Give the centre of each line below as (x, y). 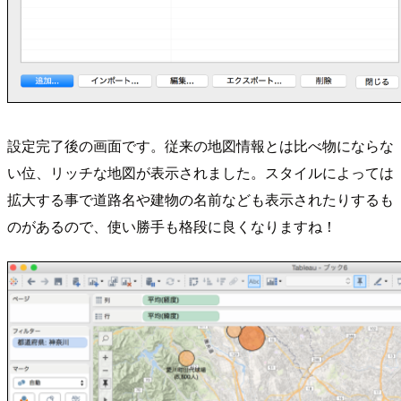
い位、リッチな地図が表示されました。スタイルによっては (200, 172)
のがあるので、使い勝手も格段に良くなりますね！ (172, 226)
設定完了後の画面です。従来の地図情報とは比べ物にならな (200, 145)
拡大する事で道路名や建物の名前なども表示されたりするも (200, 199)
